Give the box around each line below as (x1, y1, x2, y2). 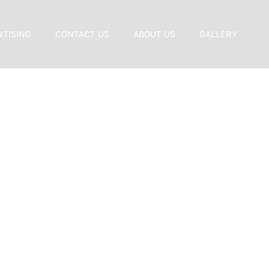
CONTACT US (55, 29, 109, 39)
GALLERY (199, 29, 237, 39)
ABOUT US (133, 29, 175, 39)
